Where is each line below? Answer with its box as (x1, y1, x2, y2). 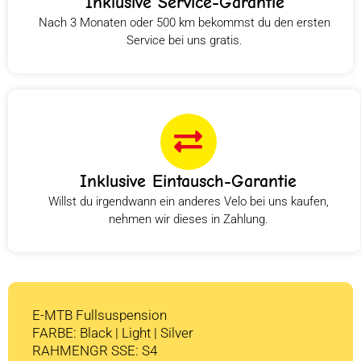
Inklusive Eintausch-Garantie (80, 170, 297, 192)
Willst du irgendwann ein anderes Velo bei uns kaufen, (48, 193, 329, 209)
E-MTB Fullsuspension (32, 306, 167, 323)
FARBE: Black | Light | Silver (32, 324, 193, 341)
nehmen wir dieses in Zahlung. (108, 211, 268, 226)
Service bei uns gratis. (127, 32, 243, 48)
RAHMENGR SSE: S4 (32, 342, 157, 359)
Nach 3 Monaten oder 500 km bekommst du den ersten (39, 15, 330, 30)
